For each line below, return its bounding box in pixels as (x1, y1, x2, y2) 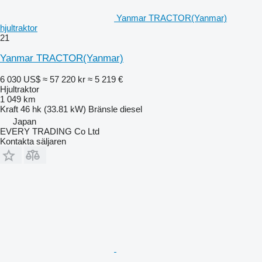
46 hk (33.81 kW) (20, 104, 86, 114)
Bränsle (88, 104, 118, 114)
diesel (120, 104, 142, 114)
